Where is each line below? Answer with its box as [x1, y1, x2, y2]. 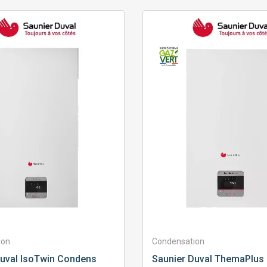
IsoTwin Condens [18, 253, 97, 265]
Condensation [151, 237, 204, 247]
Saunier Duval [151, 253, 212, 265]
